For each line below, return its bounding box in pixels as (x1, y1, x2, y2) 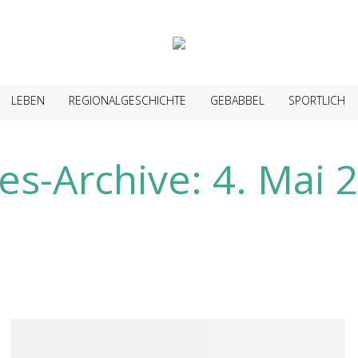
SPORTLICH (288, 93, 345, 108)
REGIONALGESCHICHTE (68, 93, 186, 108)
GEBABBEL (209, 93, 265, 108)
